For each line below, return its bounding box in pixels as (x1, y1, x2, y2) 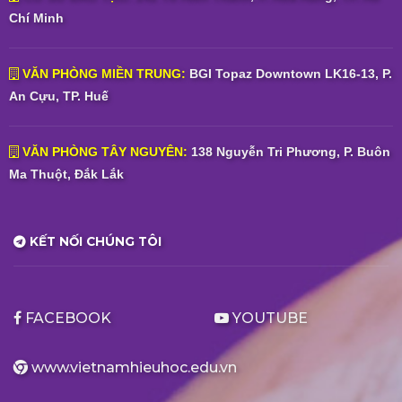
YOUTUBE (229, 310, 308, 328)
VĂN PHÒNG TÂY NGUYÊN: (22, 144, 191, 159)
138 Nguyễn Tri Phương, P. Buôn (190, 144, 390, 159)
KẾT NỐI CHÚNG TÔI (26, 234, 162, 249)
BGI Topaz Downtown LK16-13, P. (185, 66, 392, 81)
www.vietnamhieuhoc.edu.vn (31, 359, 237, 377)
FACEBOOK (25, 310, 111, 328)
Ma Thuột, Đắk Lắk (8, 167, 124, 181)
